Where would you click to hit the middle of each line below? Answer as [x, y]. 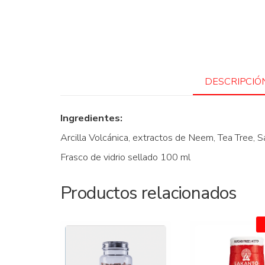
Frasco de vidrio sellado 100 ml [125, 157]
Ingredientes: [93, 118]
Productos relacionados [148, 193]
